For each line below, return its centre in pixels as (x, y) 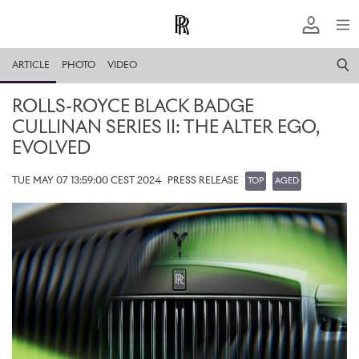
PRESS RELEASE (203, 181)
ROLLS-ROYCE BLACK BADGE (133, 107)
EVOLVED (51, 149)
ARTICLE (31, 66)
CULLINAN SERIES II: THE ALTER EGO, (166, 128)
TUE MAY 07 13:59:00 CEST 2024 (87, 181)
